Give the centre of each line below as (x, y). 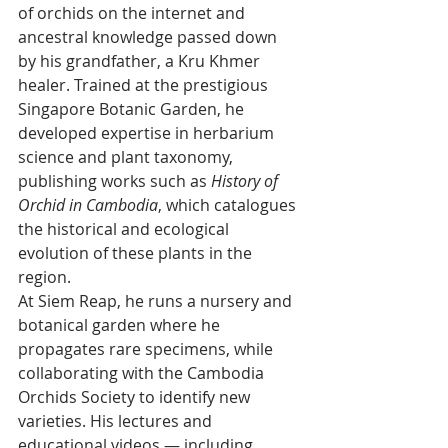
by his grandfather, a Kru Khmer (141, 61)
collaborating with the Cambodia (143, 373)
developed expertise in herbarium (148, 133)
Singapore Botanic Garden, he (133, 109)
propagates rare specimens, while (147, 349)
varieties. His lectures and (117, 421)
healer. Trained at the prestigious (145, 85)
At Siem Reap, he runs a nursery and (157, 301)
